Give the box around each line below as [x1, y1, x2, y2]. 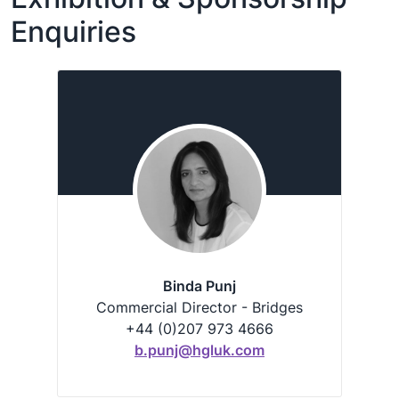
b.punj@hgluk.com [134, 341, 265, 359]
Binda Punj [163, 277, 236, 295]
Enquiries [11, 14, 136, 49]
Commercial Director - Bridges [96, 298, 303, 316]
